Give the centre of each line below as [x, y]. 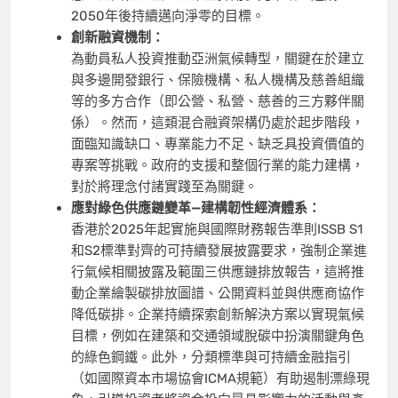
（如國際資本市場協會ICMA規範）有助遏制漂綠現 [220, 379]
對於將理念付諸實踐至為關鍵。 [164, 187]
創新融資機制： [117, 38]
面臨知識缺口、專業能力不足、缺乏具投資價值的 [217, 144]
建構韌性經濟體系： [260, 208]
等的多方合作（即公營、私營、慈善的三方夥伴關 [217, 102]
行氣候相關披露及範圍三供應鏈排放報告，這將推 [217, 272]
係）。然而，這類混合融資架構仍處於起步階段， [217, 123]
